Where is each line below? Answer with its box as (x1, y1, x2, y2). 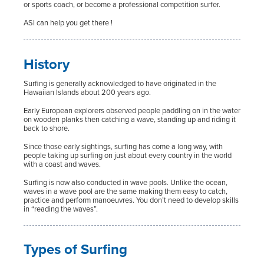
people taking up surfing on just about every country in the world (24, 149, 232, 161)
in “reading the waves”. (24, 203, 98, 214)
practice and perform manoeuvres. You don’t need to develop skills (24, 194, 239, 206)
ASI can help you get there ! (24, 17, 113, 28)
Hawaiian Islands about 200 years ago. (24, 86, 151, 98)
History (24, 53, 70, 75)
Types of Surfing (24, 239, 127, 260)
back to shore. (24, 122, 70, 134)
